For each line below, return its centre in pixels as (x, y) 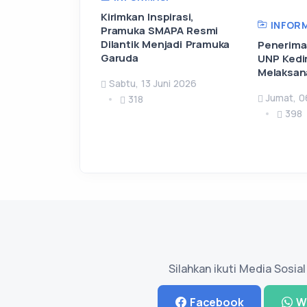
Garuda (120, 58)
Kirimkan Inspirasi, (148, 16)
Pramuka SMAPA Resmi (160, 30)
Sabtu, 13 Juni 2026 (153, 83)
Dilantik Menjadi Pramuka (165, 44)
